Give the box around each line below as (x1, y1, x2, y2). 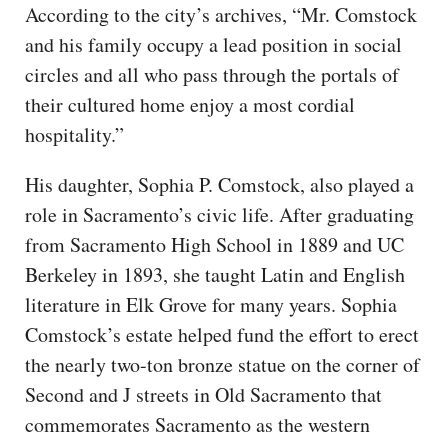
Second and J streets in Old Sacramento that (25, 380, 382, 408)
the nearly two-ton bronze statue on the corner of (25, 350, 420, 378)
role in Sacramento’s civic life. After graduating (25, 200, 414, 228)
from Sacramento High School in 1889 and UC (25, 230, 404, 258)
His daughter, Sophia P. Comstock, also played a (25, 170, 414, 198)
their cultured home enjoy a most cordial (25, 90, 355, 118)
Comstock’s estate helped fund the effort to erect (25, 320, 419, 348)
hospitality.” (25, 120, 138, 148)
